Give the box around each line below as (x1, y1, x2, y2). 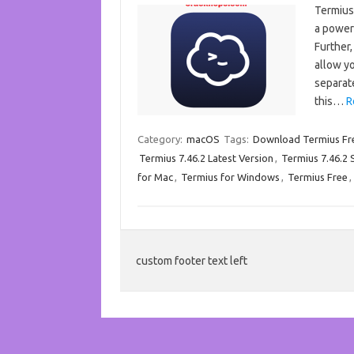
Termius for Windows (180, 171, 280, 183)
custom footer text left (136, 254, 247, 267)
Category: (137, 134, 185, 145)
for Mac (137, 171, 173, 183)
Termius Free (287, 171, 348, 183)
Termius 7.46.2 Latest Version (138, 153, 273, 164)
